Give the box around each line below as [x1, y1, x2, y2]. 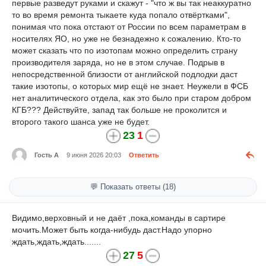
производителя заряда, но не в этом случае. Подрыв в [12, 58, 224, 68]
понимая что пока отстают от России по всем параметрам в [12, 22, 246, 32]
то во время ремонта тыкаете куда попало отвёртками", [12, 10, 230, 20]
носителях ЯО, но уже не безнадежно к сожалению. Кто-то [12, 34, 241, 44]
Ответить [129, 151, 159, 159]
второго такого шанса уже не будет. [12, 117, 150, 127]
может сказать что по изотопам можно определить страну [12, 46, 237, 56]
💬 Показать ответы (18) [90, 182, 176, 191]
